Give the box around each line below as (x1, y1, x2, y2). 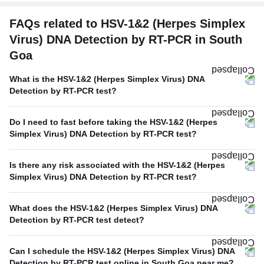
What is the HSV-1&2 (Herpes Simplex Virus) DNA (9, 74, 205, 84)
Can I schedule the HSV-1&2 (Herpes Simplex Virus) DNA (9, 246, 235, 256)
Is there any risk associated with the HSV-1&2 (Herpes (9, 160, 225, 170)
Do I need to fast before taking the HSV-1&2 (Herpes (9, 117, 217, 127)
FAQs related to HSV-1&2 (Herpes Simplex (9, 17, 245, 31)
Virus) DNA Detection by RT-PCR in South (9, 33, 242, 47)
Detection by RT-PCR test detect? (9, 215, 144, 225)
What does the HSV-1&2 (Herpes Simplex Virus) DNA (9, 203, 218, 213)
